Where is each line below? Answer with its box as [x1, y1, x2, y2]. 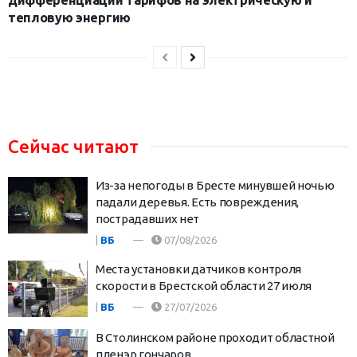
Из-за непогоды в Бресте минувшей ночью [96, 178, 335, 192]
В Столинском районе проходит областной [96, 331, 335, 345]
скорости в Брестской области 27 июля [96, 278, 312, 292]
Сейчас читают [8, 135, 139, 156]
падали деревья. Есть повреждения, [96, 194, 300, 209]
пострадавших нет [96, 211, 200, 226]
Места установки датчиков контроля [96, 261, 302, 276]
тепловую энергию [8, 10, 131, 25]
